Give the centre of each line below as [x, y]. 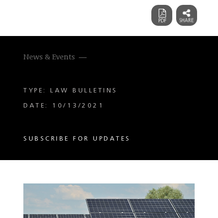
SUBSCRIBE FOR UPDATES [77, 139]
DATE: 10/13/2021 [64, 106]
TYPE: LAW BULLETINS [71, 91]
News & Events [49, 57]
